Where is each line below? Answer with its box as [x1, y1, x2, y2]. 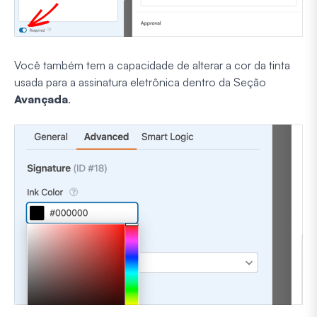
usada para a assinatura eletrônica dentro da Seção [14, 75, 266, 90]
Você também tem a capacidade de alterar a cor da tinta [14, 58, 290, 73]
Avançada [14, 92, 68, 107]
